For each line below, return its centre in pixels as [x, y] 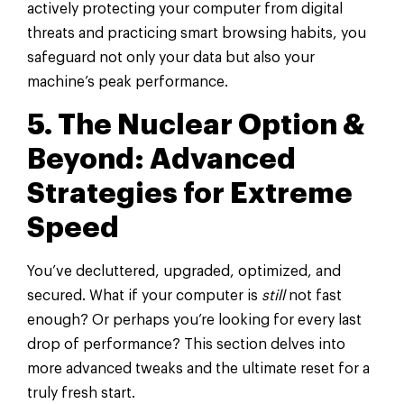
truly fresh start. [81, 393]
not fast [313, 295]
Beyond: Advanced [161, 159]
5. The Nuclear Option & [196, 125]
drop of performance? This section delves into [186, 344]
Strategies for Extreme [190, 193]
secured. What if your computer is [144, 295]
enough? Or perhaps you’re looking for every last [194, 320]
